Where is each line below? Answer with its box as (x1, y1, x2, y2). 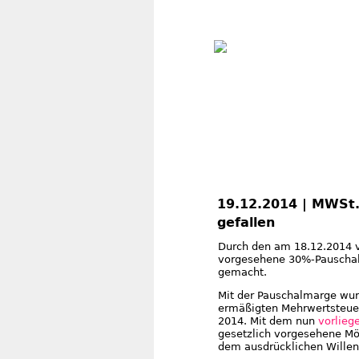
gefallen (217, 216, 275, 230)
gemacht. (218, 266, 267, 278)
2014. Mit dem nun (218, 315, 318, 327)
